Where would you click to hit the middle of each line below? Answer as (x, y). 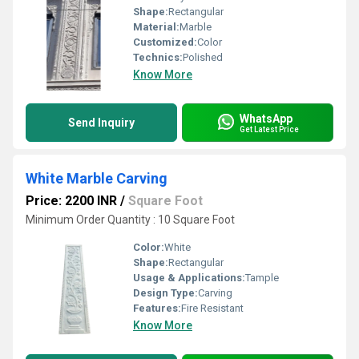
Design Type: (165, 293)
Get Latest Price (269, 129)
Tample (262, 278)
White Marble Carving (97, 178)
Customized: (165, 42)
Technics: (158, 57)
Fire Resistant (212, 308)
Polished (203, 57)
